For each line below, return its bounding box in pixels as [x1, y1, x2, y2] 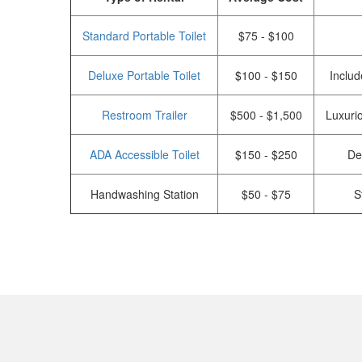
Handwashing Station [90, 186, 199, 202]
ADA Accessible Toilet [89, 146, 200, 162]
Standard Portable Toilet [82, 27, 206, 44]
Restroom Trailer [101, 107, 187, 123]
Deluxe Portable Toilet [88, 67, 200, 83]
